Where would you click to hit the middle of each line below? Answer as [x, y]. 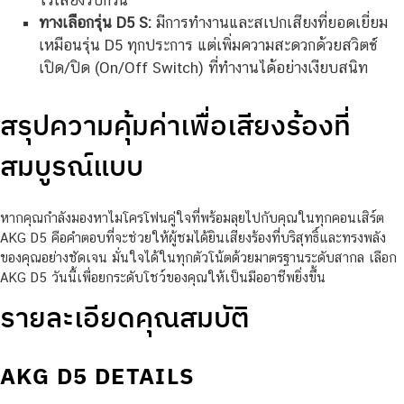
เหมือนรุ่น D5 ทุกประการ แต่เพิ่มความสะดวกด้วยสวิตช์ [208, 46]
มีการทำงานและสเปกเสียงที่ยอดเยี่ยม [269, 23]
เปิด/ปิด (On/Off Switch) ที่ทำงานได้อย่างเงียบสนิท [203, 68]
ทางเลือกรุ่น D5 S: [95, 23]
